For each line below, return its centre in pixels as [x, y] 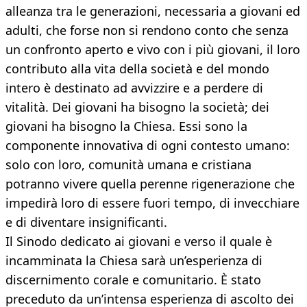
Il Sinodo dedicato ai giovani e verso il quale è [139, 242]
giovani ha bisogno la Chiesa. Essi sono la [126, 126]
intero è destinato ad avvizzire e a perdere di [134, 88]
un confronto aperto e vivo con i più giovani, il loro [153, 50]
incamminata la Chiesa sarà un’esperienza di [134, 261]
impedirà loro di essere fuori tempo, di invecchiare [152, 203]
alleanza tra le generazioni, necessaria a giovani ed [153, 11]
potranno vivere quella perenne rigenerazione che [150, 184]
